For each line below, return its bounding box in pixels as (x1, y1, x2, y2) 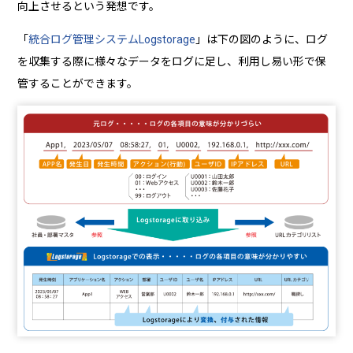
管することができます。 (17, 77, 139, 91)
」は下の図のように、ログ (195, 33, 329, 46)
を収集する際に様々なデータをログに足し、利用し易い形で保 (17, 55, 327, 69)
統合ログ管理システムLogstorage (28, 33, 196, 46)
